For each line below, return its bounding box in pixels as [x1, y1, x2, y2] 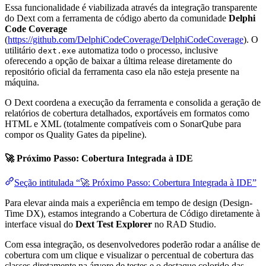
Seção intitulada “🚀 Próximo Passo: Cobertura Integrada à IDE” [14, 177, 256, 188]
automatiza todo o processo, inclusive [76, 45, 218, 56]
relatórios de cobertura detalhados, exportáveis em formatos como [5, 108, 249, 119]
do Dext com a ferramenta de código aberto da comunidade [5, 13, 229, 24]
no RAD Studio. [152, 218, 216, 229]
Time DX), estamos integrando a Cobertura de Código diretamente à [5, 208, 260, 218]
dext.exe [38, 46, 76, 56]
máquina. [5, 77, 39, 88]
